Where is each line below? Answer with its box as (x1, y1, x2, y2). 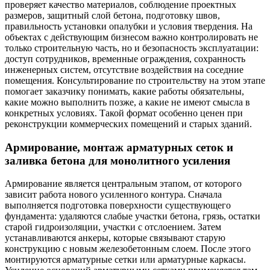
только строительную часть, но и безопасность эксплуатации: (5, 43, 259, 53)
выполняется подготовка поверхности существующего (5, 200, 231, 211)
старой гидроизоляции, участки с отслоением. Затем (5, 222, 221, 233)
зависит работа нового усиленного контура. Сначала (5, 189, 222, 200)
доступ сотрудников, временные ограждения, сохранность (5, 54, 245, 64)
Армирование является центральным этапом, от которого (5, 178, 242, 189)
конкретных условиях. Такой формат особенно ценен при (5, 108, 243, 118)
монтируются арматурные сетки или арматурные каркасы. (5, 254, 246, 265)
